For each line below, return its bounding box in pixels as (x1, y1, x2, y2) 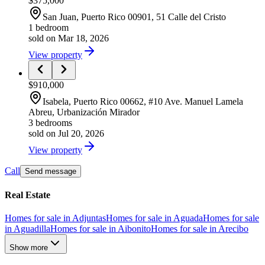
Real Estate (5, 189, 50, 200)
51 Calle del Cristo (156, 11, 226, 22)
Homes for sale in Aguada (106, 213, 203, 224)
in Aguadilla (5, 224, 50, 234)
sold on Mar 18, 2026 (28, 33, 109, 43)
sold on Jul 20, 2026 (28, 128, 104, 138)
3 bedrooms (28, 117, 72, 128)
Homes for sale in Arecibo (151, 224, 248, 234)
